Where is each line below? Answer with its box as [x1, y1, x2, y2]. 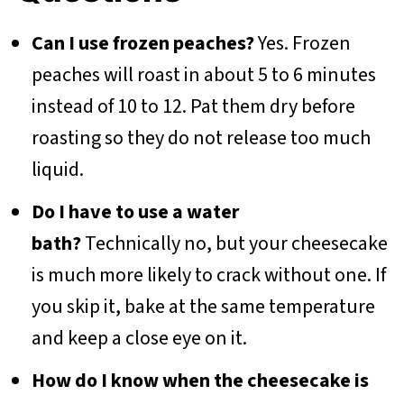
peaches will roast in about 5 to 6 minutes [31, 60, 376, 89]
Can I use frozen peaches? [31, 28, 254, 58]
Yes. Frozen [253, 28, 351, 58]
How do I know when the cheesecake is [31, 365, 369, 395]
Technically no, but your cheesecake [80, 228, 388, 258]
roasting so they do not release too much [31, 123, 371, 152]
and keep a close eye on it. [31, 323, 247, 353]
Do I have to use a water [31, 197, 239, 226]
